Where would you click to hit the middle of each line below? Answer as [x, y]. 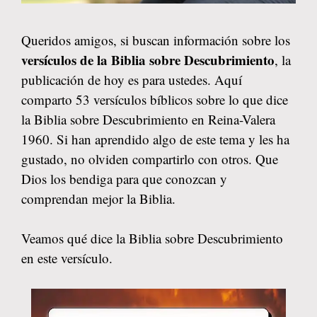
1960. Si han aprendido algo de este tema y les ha [155, 139]
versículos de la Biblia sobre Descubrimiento [148, 59]
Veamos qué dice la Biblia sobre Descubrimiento [152, 238]
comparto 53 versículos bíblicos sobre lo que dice [155, 99]
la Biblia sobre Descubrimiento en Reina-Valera [148, 119]
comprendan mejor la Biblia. [98, 198]
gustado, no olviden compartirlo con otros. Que [150, 158]
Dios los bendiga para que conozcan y [124, 178]
